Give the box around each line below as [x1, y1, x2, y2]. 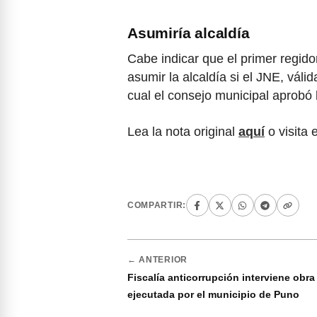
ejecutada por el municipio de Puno [127, 289, 299, 301]
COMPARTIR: [127, 200, 186, 209]
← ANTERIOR [127, 255, 188, 265]
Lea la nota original [127, 125, 238, 139]
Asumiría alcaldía [127, 25, 250, 42]
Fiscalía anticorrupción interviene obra [127, 272, 315, 284]
